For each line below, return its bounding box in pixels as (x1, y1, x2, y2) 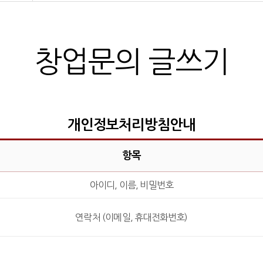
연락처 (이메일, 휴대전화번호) (75, 213, 188, 222)
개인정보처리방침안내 (68, 118, 195, 132)
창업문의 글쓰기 (34, 47, 229, 76)
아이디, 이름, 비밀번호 (89, 180, 174, 190)
